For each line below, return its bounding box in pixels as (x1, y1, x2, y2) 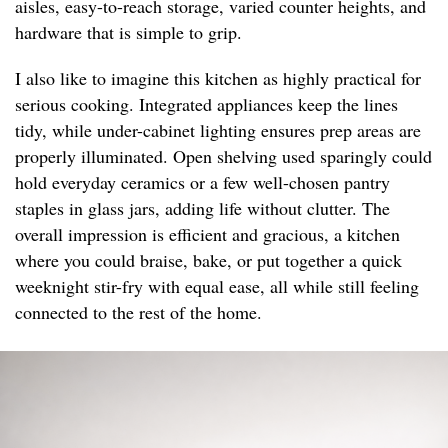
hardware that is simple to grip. (15, 20, 242, 45)
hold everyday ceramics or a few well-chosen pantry (15, 170, 390, 195)
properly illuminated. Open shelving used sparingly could (15, 144, 432, 169)
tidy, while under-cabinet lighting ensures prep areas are (15, 118, 421, 143)
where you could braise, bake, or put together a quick (15, 248, 402, 273)
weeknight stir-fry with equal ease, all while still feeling (15, 274, 419, 299)
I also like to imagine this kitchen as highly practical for (15, 66, 421, 91)
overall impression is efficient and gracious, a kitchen (15, 222, 400, 247)
